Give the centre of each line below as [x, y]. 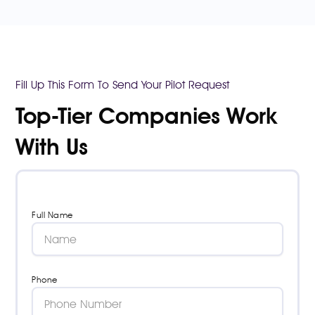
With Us [52, 147]
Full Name [52, 215]
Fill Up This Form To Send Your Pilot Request [123, 85]
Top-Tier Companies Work [147, 116]
